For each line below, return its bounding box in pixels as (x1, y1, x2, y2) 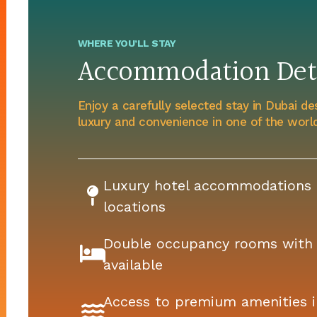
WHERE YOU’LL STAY (77, 37, 176, 49)
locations (103, 197, 166, 215)
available (103, 255, 163, 273)
